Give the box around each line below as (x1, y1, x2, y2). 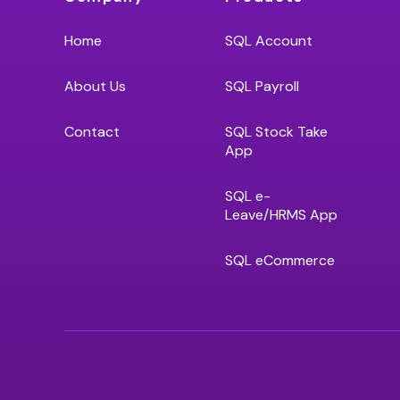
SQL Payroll (225, 77, 299, 96)
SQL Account (225, 31, 312, 50)
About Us (64, 77, 126, 96)
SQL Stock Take (225, 122, 328, 141)
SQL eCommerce (225, 251, 335, 270)
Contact (64, 122, 120, 141)
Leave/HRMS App (225, 205, 337, 224)
